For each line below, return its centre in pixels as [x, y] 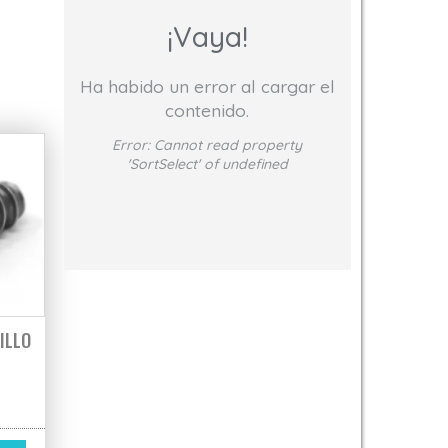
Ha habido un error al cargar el [207, 85]
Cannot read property [228, 144]
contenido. [207, 109]
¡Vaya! [207, 37]
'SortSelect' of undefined [207, 163]
